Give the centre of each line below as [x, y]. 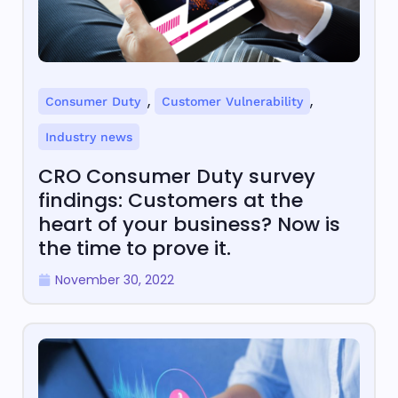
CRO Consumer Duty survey [177, 177]
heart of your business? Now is [189, 225]
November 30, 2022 [115, 280]
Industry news [89, 137]
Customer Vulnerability [232, 102]
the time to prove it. [135, 249]
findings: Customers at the [171, 201]
